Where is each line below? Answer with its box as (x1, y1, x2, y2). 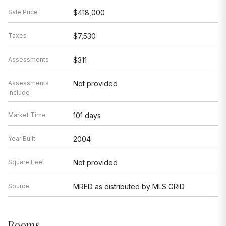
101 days (73, 110, 101, 120)
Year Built (8, 134, 35, 142)
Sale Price (8, 8, 38, 16)
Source (8, 182, 29, 190)
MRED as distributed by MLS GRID (73, 182, 185, 191)
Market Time (8, 110, 46, 119)
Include (8, 88, 30, 96)
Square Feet (8, 158, 44, 166)
